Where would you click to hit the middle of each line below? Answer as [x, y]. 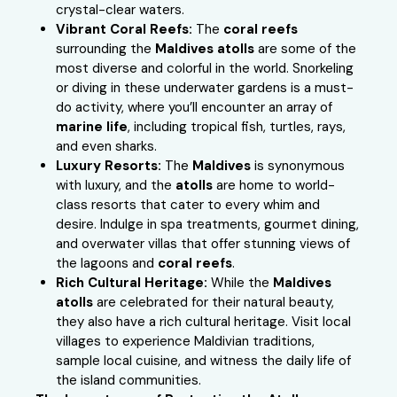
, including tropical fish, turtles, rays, [236, 127]
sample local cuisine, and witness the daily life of [203, 361]
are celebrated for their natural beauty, [213, 303]
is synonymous [297, 166]
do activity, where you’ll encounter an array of [194, 108]
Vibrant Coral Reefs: [124, 30]
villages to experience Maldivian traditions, [185, 342]
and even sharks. [106, 147]
